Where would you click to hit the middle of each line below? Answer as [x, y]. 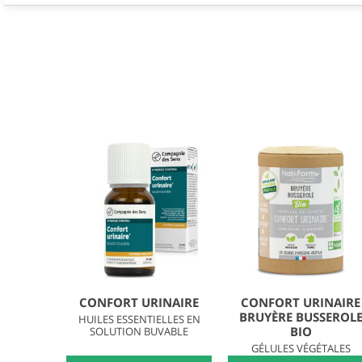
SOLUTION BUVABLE [139, 331]
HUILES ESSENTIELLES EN [139, 319]
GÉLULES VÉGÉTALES [301, 348]
